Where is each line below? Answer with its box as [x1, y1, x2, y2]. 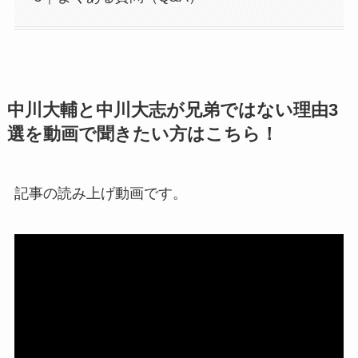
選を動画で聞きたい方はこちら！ [6, 124, 278, 144]
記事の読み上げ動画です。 [14, 185, 187, 201]
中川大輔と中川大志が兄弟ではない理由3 [6, 100, 338, 120]
